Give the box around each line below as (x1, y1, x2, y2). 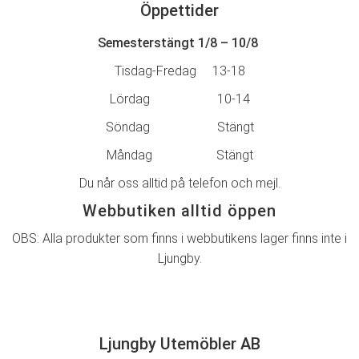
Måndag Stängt (106, 147, 253, 163)
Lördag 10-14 (109, 91, 250, 107)
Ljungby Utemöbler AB (99, 334, 260, 354)
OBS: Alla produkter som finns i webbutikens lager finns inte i (12, 231, 347, 247)
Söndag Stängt (105, 119, 254, 135)
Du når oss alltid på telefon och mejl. (79, 175, 280, 192)
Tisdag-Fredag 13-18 (114, 63, 245, 79)
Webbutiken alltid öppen (83, 201, 276, 221)
